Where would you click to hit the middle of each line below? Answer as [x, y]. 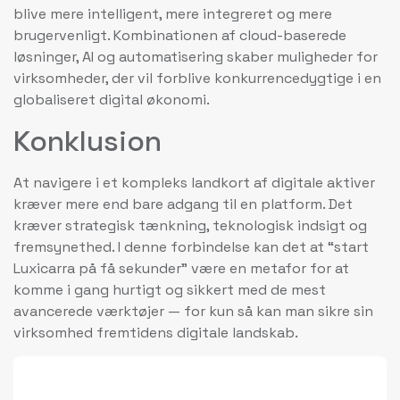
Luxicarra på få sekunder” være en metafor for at [181, 268]
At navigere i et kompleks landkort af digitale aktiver [194, 182]
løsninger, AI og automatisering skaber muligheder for [196, 57]
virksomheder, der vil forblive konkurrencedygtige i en [197, 79]
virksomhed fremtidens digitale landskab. [156, 332]
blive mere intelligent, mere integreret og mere [173, 14]
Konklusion [87, 141]
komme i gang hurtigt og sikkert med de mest [170, 289]
